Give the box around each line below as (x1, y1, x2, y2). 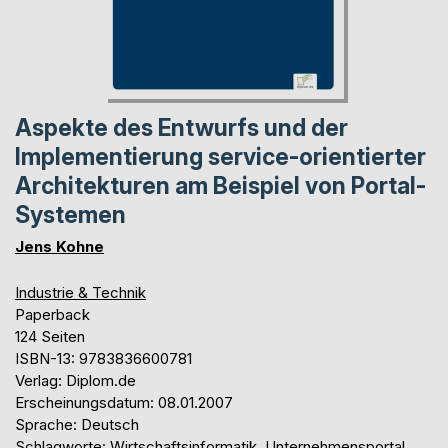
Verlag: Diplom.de (15, 370, 136, 390)
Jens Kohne (15, 236, 104, 256)
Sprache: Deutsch (15, 414, 139, 434)
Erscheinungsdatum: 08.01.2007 (15, 392, 233, 412)
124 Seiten (15, 326, 85, 346)
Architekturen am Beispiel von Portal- (15, 171, 426, 200)
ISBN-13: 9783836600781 (15, 348, 192, 368)
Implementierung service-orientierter (15, 142, 426, 171)
